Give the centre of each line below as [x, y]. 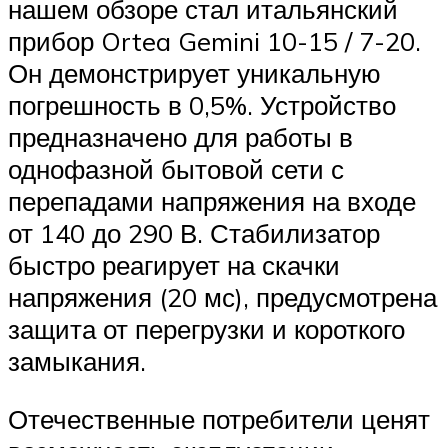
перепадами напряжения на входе [212, 200]
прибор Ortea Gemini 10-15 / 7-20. [214, 40]
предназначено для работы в [180, 136]
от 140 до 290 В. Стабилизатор [194, 232]
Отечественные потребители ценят [219, 418]
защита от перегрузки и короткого [206, 328]
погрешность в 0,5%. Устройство [202, 104]
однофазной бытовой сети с [176, 168]
